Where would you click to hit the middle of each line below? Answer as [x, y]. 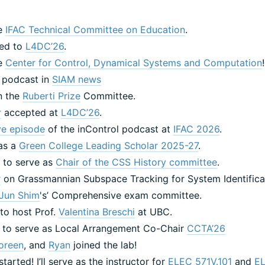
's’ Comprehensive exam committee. [121, 195]
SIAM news [77, 79]
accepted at [31, 112]
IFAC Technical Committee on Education [96, 29]
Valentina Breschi [97, 211]
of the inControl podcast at [109, 129]
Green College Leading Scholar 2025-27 [109, 145]
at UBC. [154, 211]
